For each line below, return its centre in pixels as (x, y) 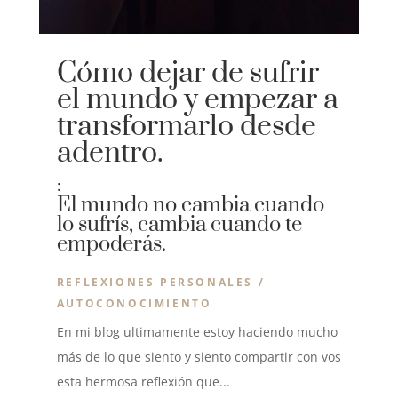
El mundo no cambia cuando (190, 205)
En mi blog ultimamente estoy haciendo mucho (197, 332)
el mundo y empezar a (197, 100)
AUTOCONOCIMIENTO (134, 303)
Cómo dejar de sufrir (187, 73)
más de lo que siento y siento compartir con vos (199, 357)
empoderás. (111, 244)
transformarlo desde (186, 127)
